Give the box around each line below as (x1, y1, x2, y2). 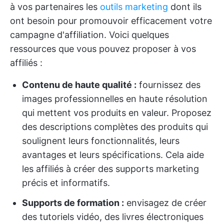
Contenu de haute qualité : (22, 79, 136, 90)
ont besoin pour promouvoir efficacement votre (10, 15, 212, 26)
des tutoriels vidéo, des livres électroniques (22, 211, 203, 222)
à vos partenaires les (10, 1, 100, 12)
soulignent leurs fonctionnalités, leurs (22, 135, 179, 146)
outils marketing (100, 1, 168, 12)
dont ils (168, 1, 201, 12)
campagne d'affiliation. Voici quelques (10, 29, 169, 40)
